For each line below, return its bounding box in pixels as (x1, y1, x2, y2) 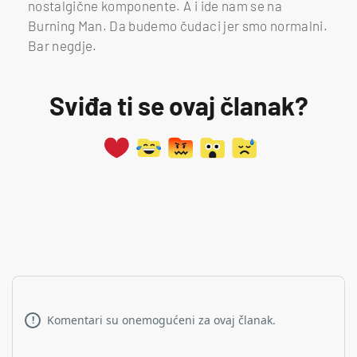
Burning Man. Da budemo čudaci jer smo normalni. (28, 17, 328, 33)
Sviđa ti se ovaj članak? (49, 89, 308, 120)
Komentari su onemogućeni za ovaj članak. (47, 312, 276, 328)
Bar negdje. (28, 37, 97, 53)
